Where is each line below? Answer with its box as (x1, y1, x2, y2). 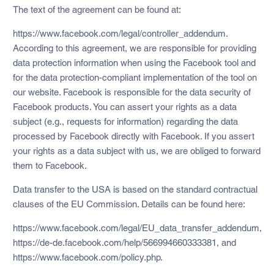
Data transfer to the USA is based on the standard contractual (12, 183, 257, 194)
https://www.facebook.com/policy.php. (12, 251, 163, 262)
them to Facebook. (12, 160, 87, 171)
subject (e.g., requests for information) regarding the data (12, 116, 238, 127)
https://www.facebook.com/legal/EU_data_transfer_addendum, (12, 222, 262, 233)
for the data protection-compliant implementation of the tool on (12, 72, 257, 83)
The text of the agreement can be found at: (12, 4, 181, 15)
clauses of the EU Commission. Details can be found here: (12, 198, 245, 209)
